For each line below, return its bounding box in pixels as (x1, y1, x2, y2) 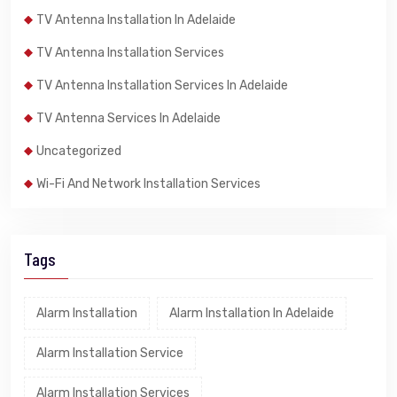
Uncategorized (36, 143, 121, 159)
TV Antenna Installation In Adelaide (36, 12, 236, 27)
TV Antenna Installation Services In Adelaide (36, 77, 288, 93)
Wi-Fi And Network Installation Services (36, 175, 261, 191)
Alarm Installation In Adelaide (169, 305, 334, 321)
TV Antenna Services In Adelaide (36, 110, 221, 126)
